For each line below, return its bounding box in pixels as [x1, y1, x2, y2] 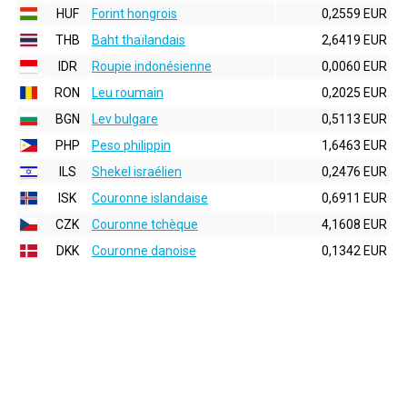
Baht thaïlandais [92, 33, 185, 47]
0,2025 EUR [322, 85, 387, 100]
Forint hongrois [92, 6, 177, 21]
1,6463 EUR [322, 138, 387, 153]
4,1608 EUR [322, 217, 387, 232]
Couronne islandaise [92, 191, 208, 205]
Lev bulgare [92, 112, 158, 126]
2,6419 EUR [322, 33, 387, 47]
